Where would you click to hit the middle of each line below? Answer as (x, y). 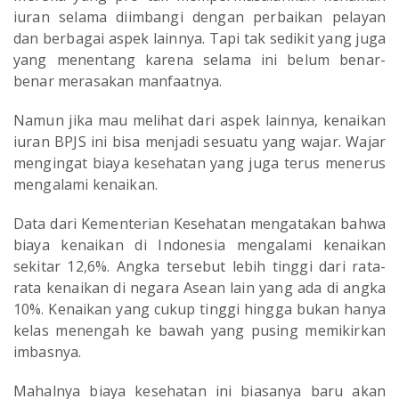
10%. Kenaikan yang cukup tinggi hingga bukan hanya (199, 309)
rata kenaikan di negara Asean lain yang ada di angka (199, 288)
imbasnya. (48, 352)
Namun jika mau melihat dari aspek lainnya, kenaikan (199, 121)
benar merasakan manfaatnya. (118, 81)
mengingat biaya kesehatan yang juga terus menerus (199, 163)
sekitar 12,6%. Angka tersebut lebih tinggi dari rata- (199, 267)
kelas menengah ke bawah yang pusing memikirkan (199, 331)
